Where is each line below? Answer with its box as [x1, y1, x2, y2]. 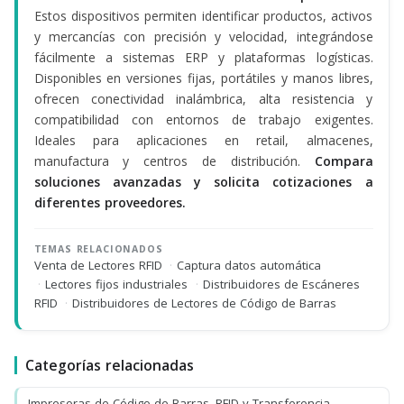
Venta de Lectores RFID [33, 257, 166, 273]
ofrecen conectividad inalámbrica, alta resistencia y [33, 89, 373, 107]
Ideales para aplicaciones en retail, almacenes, [33, 131, 373, 149]
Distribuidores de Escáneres [203, 276, 361, 292]
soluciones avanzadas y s [33, 172, 221, 190]
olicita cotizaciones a [220, 172, 373, 190]
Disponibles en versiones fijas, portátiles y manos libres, [33, 69, 373, 87]
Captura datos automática [177, 257, 322, 273]
